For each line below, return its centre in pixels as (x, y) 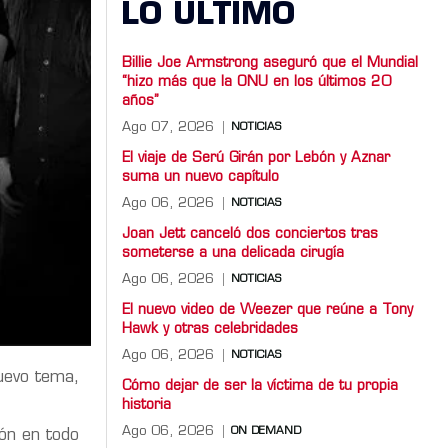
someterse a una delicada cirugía (233, 253)
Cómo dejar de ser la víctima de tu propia (260, 386)
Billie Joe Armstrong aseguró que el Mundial (270, 63)
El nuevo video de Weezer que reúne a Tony (267, 310)
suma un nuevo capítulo (200, 177)
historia (146, 405)
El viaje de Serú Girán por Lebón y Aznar (256, 158)
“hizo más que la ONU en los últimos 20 (256, 82)
